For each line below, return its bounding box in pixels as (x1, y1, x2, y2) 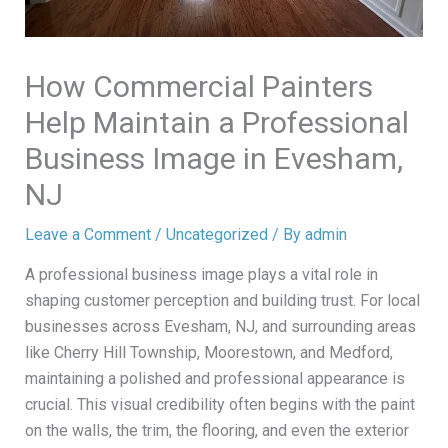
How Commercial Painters (24, 69, 373, 105)
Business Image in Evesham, (24, 141, 403, 177)
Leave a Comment (24, 225, 151, 245)
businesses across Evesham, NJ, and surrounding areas (24, 317, 416, 337)
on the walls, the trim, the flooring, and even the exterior (24, 421, 409, 441)
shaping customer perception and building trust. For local (24, 291, 420, 311)
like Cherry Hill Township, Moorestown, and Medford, (24, 343, 393, 363)
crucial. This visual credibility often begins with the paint (24, 395, 415, 415)
